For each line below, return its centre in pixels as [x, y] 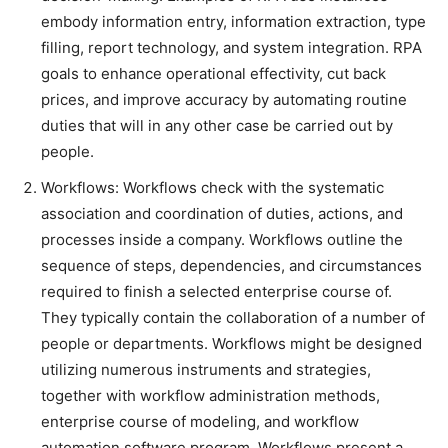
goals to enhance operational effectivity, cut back [213, 74]
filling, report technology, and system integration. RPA [231, 48]
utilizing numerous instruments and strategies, [206, 370]
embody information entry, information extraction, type [233, 22]
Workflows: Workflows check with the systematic [212, 188]
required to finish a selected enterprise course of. [216, 292]
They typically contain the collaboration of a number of [233, 318]
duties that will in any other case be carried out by [217, 126]
